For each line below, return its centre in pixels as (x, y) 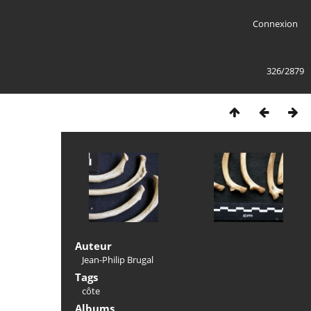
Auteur (93, 246)
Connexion (275, 24)
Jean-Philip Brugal (118, 260)
